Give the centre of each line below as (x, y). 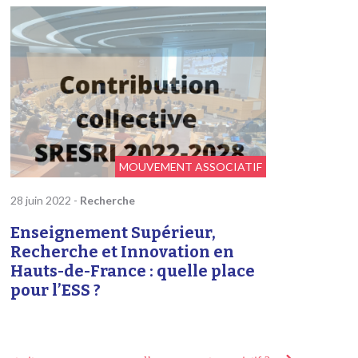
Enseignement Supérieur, (113, 233)
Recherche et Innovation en (122, 252)
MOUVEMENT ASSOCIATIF (190, 167)
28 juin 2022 (42, 201)
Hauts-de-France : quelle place (132, 271)
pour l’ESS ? (55, 290)
